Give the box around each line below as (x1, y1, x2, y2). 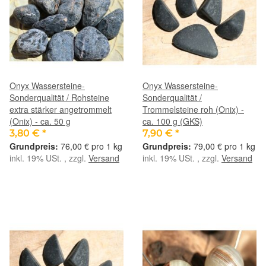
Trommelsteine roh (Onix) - (142, 103, 244, 115)
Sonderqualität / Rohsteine (9, 91, 109, 103)
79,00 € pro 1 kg (194, 140, 255, 152)
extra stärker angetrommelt (9, 103, 112, 115)
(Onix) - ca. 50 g (9, 115, 71, 127)
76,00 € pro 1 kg (61, 140, 122, 152)
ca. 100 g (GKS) (142, 115, 202, 127)
